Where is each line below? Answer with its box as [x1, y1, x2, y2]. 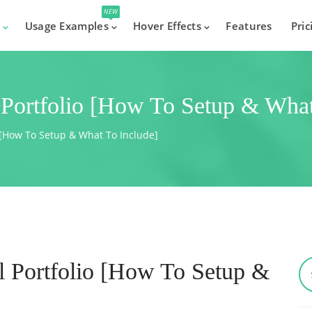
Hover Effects [133, 19, 202, 33]
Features [226, 19, 272, 33]
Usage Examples [24, 19, 109, 33]
